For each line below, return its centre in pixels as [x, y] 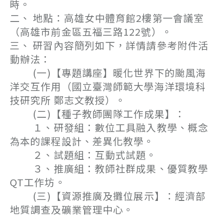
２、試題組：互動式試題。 [83, 155]
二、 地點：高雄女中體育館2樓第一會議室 [107, 18]
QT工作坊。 [38, 182]
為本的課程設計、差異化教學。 [82, 141]
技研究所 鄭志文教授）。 [68, 100]
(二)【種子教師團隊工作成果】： [98, 114]
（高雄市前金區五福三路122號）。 [91, 32]
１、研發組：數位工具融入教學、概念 [109, 127]
